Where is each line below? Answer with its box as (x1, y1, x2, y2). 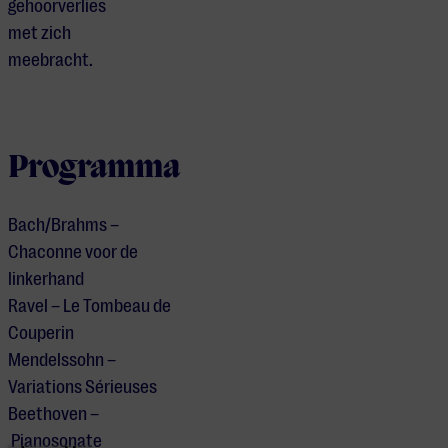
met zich (8, 22, 71, 43)
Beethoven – (8, 404, 99, 425)
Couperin (8, 323, 74, 344)
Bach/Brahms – (8, 215, 119, 236)
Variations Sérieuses (8, 377, 157, 398)
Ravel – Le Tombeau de (8, 296, 171, 317)
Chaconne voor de (8, 242, 138, 263)
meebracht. (8, 49, 93, 70)
